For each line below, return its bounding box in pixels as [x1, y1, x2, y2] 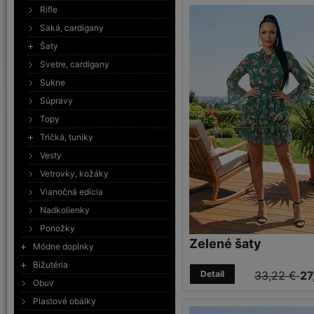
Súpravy [40, 95, 73, 106]
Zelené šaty [189, 236, 261, 251]
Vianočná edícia [40, 186, 103, 197]
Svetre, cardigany [40, 59, 109, 69]
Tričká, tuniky [40, 132, 93, 142]
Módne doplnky [33, 241, 94, 252]
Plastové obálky [33, 296, 96, 306]
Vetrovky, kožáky [40, 168, 109, 179]
